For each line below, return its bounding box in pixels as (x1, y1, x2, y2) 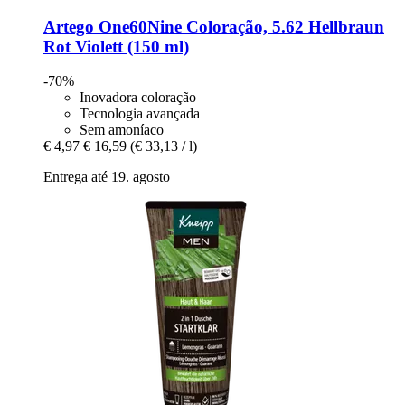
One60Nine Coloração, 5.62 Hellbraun (94, 16, 384, 36)
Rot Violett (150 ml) (43, 36, 189, 56)
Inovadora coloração (80, 89, 196, 106)
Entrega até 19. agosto (43, 169, 170, 185)
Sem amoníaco (80, 122, 164, 138)
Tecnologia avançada (80, 106, 200, 122)
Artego (43, 16, 94, 36)
